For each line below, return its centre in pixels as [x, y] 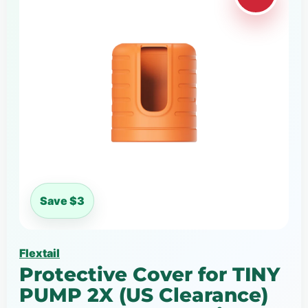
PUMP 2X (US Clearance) [144, 295]
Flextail [40, 253]
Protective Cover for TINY [150, 274]
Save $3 [62, 200]
